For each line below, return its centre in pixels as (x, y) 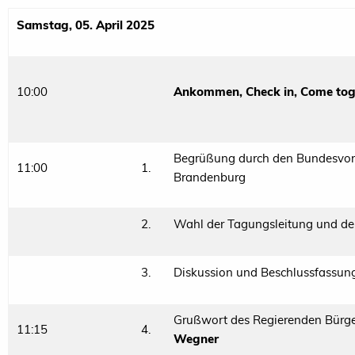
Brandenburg (210, 177)
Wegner (196, 339)
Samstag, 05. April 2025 (86, 25)
